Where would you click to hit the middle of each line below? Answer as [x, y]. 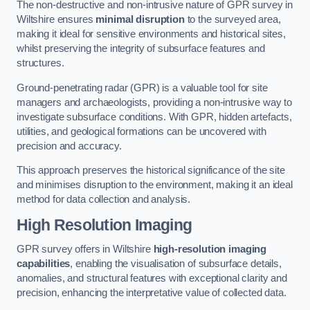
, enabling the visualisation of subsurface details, [176, 264]
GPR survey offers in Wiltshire [85, 249]
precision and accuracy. [69, 146]
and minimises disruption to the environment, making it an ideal [155, 185]
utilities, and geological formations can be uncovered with [142, 131]
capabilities [44, 264]
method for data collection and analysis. [104, 200]
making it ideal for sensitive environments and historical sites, [151, 34]
